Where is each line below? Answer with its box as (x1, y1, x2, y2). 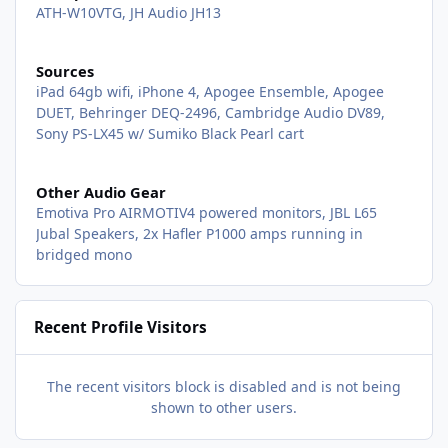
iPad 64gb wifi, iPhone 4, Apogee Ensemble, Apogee (35, 81, 384, 101)
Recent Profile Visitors (34, 317, 208, 339)
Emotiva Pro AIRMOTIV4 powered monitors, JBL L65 (35, 203, 377, 223)
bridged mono (35, 245, 132, 265)
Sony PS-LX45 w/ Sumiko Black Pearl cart (35, 123, 304, 143)
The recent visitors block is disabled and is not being (47, 377, 401, 397)
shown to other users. (151, 398, 297, 418)
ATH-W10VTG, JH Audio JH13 (35, 2, 221, 22)
